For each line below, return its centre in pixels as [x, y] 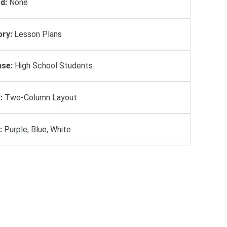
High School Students [53, 66]
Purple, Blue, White [37, 130]
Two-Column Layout [40, 98]
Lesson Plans [37, 34]
